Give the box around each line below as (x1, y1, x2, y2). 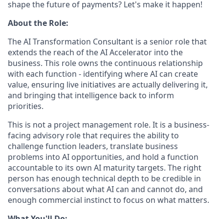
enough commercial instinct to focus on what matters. (8, 195, 209, 205)
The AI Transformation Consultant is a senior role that (8, 36, 207, 47)
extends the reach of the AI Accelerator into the (8, 47, 183, 58)
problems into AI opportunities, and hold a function (8, 152, 198, 162)
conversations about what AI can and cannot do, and (8, 184, 203, 195)
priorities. (8, 101, 44, 111)
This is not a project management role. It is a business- (8, 119, 209, 130)
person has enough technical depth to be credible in (8, 173, 201, 184)
